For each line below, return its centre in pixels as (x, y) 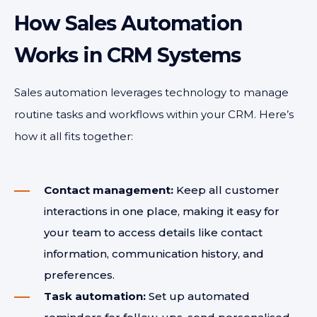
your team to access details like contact (153, 232)
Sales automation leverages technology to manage (151, 92)
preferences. (79, 275)
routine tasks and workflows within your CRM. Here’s (154, 114)
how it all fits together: (74, 136)
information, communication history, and (154, 254)
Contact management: (109, 190)
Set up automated (198, 296)
